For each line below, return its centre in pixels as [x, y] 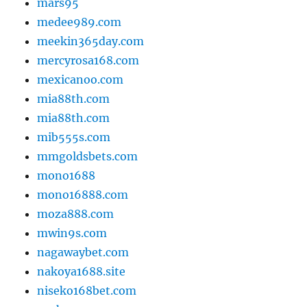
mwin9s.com [72, 233]
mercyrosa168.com [88, 61]
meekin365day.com [91, 41]
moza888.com [76, 214]
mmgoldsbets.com [88, 157]
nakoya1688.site [82, 272]
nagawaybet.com [83, 253]
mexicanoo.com [81, 80]
